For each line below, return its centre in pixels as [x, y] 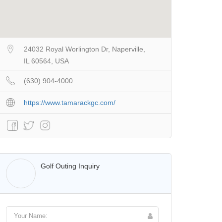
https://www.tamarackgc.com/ [70, 102]
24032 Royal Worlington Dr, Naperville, [84, 49]
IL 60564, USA [46, 61]
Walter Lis [56, 166]
